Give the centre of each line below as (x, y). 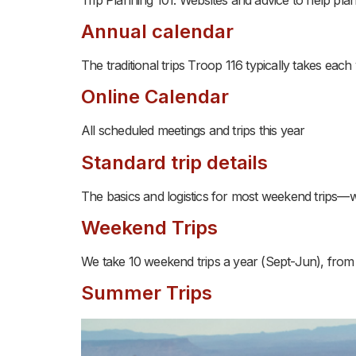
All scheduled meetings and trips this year (193, 131)
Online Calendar (155, 97)
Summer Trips (147, 293)
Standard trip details (174, 162)
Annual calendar (157, 31)
